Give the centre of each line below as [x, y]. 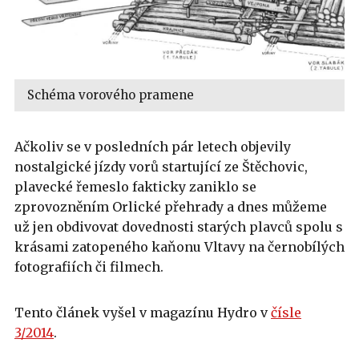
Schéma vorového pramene [111, 95]
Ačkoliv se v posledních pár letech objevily [153, 146]
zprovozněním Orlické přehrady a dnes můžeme [171, 206]
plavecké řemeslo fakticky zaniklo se [135, 186]
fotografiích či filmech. [89, 266]
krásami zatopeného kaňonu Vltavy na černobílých [179, 246]
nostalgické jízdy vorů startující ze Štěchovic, [161, 166]
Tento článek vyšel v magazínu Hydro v [143, 312]
